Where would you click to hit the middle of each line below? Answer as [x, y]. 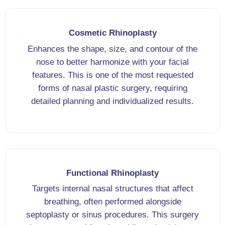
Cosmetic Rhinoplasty [113, 33]
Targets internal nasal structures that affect [113, 189]
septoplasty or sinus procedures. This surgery [113, 215]
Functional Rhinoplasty [113, 173]
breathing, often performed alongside [113, 202]
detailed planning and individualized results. [113, 101]
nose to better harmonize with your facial [113, 62]
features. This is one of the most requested [113, 75]
